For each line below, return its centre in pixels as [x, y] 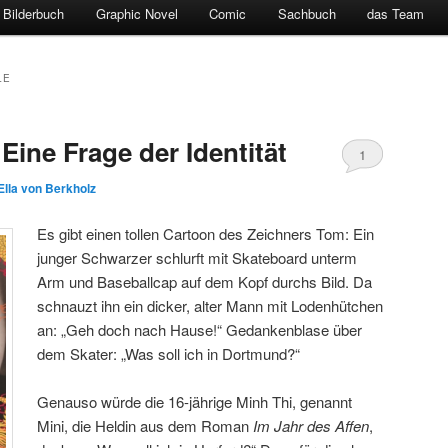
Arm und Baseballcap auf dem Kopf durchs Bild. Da [205, 281]
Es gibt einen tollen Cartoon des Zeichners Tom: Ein [206, 233]
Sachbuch [306, 14]
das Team [396, 14]
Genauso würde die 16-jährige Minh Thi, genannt [195, 401]
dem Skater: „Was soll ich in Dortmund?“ [169, 353]
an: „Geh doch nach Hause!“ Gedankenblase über [200, 329]
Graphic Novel [136, 14]
